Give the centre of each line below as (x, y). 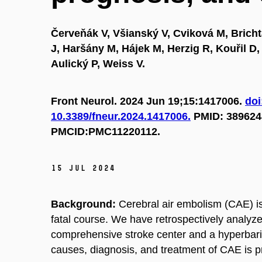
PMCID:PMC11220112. (106, 131)
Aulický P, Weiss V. (98, 63)
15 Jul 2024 (83, 168)
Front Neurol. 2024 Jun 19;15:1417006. (148, 101)
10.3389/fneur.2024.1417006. (121, 116)
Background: (83, 204)
